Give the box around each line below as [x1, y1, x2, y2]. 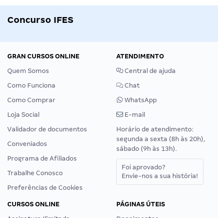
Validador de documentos [7, 125, 87, 133]
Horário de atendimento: [116, 125, 194, 133]
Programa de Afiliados [7, 154, 77, 162]
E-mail [123, 110, 145, 118]
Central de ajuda [123, 67, 176, 74]
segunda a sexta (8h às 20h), [116, 135, 205, 143]
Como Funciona [7, 81, 55, 89]
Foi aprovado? [122, 163, 165, 171]
